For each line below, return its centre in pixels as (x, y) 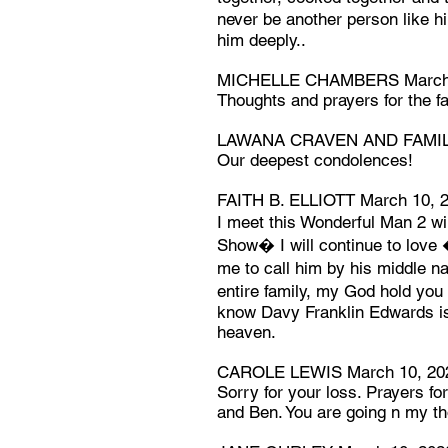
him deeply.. (261, 40)
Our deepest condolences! (315, 160)
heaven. (246, 332)
